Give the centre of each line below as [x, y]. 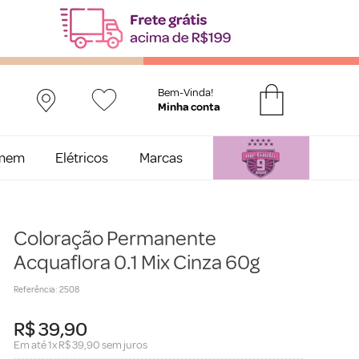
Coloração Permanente [115, 239]
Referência [34, 290]
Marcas [161, 157]
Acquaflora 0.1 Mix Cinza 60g [136, 263]
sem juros [123, 345]
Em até [30, 345]
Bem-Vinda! [186, 93]
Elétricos [82, 157]
